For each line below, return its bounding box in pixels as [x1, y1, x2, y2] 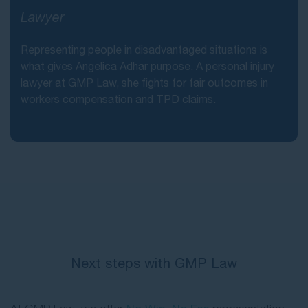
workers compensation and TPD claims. [21, 93, 216, 106]
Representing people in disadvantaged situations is [21, 43, 267, 56]
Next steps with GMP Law [71, 255, 237, 272]
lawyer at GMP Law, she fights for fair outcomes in [21, 76, 268, 89]
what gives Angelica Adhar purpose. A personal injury [21, 60, 274, 73]
